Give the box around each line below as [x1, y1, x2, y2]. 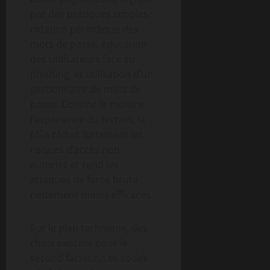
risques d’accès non [30, 143, 120, 156]
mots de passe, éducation [30, 37, 147, 51]
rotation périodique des [30, 22, 139, 36]
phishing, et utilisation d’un [30, 67, 153, 81]
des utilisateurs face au [30, 52, 135, 66]
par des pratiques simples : [30, 7, 153, 20]
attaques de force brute [30, 173, 138, 186]
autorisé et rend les [30, 158, 119, 171]
